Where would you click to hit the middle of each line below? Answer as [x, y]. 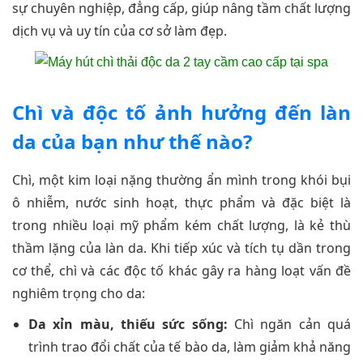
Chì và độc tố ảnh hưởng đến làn [181, 112]
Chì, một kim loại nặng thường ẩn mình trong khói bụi [181, 179]
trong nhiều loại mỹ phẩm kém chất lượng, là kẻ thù [181, 225]
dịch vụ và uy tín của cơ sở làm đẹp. [120, 30]
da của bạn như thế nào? [132, 141]
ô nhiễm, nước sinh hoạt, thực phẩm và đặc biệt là [181, 202]
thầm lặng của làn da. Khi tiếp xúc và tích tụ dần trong [181, 248]
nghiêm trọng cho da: [79, 293]
